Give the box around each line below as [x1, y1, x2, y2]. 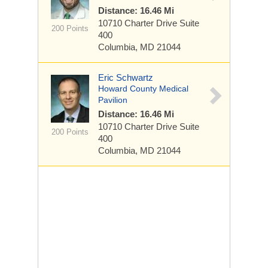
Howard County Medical [98, 84, 188, 93]
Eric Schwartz [98, 72, 153, 83]
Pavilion [98, 95, 127, 105]
